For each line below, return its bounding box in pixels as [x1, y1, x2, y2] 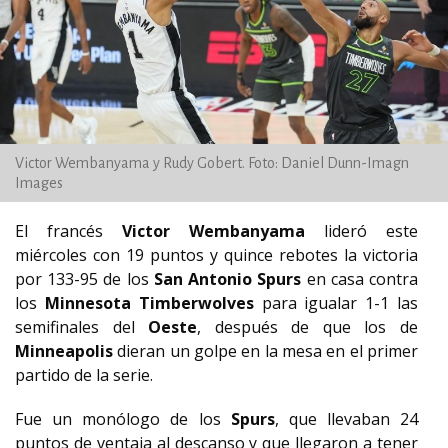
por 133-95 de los [15, 268, 154, 290]
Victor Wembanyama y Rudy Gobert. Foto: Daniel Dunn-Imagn [15, 155, 409, 171]
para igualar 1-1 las [253, 292, 419, 314]
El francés [15, 220, 103, 242]
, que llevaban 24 [274, 408, 418, 430]
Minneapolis [15, 340, 113, 362]
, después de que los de [197, 316, 419, 338]
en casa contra [301, 268, 419, 290]
